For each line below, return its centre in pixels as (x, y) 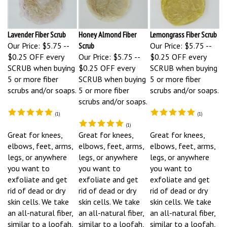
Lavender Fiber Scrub (37, 30)
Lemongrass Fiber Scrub (183, 30)
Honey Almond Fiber (107, 30)
